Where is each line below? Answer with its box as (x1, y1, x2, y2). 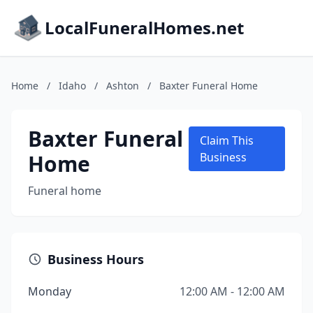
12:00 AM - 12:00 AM (180, 284, 285, 299)
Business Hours (48, 251, 144, 268)
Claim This (199, 133, 254, 148)
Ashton (106, 79, 139, 92)
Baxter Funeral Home (159, 79, 258, 92)
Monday (28, 284, 71, 299)
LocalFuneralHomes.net (45, 16, 244, 39)
